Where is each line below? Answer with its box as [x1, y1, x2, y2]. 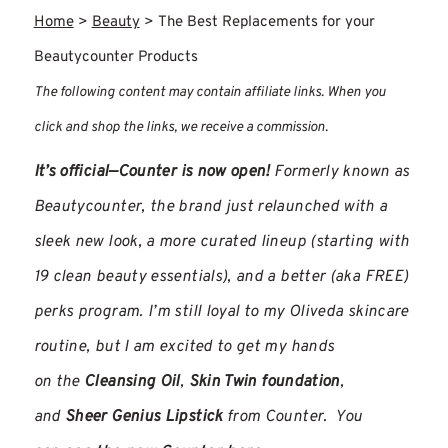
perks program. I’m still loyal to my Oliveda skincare [33, 302, 409, 322]
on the [33, 372, 85, 392]
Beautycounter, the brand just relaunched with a [33, 197, 388, 217]
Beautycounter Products [33, 48, 198, 67]
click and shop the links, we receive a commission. [33, 119, 328, 136]
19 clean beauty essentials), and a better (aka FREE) [33, 267, 409, 287]
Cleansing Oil [84, 372, 180, 392]
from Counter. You [222, 407, 363, 427]
